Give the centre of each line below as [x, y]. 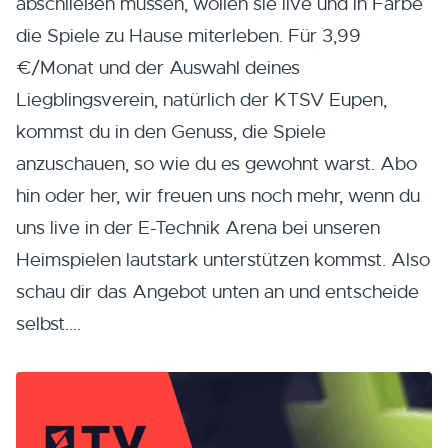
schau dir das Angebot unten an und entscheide [217, 291]
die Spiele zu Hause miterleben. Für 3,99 [188, 35]
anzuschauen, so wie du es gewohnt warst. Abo [216, 163]
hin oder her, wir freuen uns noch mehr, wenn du [218, 195]
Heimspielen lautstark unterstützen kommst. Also [223, 259]
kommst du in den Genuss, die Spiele [171, 131]
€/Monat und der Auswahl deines [158, 67]
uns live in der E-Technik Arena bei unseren [198, 227]
